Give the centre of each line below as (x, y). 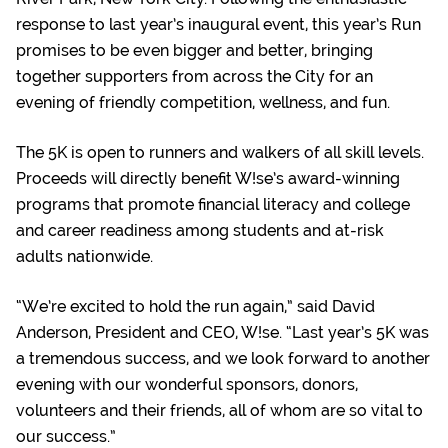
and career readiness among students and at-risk (200, 231)
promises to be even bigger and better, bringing (194, 51)
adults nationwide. (84, 257)
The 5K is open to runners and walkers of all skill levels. (220, 153)
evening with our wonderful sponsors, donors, (187, 385)
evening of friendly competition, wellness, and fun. (203, 103)
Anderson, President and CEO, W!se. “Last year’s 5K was (222, 333)
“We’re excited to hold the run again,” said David (195, 307)
